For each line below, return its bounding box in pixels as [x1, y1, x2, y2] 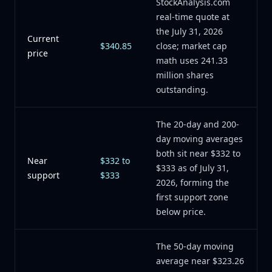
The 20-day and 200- [156, 118, 239, 130]
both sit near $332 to [156, 148, 240, 159]
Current [27, 33, 59, 44]
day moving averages [156, 133, 243, 144]
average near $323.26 [156, 255, 244, 267]
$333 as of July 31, [156, 162, 229, 174]
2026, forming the [156, 177, 229, 188]
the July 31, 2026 [156, 25, 223, 37]
